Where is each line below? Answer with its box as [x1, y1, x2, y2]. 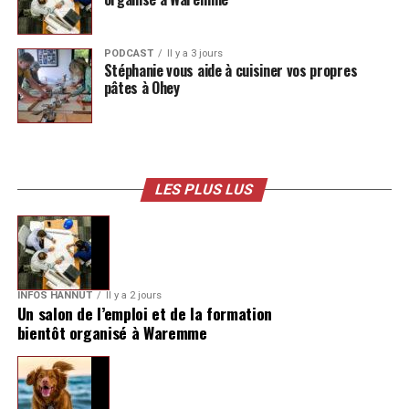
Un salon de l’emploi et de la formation [16, 300, 272, 325]
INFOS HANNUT [16, 288, 92, 301]
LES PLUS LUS [153, 180, 257, 198]
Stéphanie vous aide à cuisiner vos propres [103, 58, 358, 81]
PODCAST [103, 47, 153, 59]
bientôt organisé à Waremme [16, 320, 207, 344]
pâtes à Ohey [103, 76, 180, 99]
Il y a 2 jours [105, 288, 162, 301]
